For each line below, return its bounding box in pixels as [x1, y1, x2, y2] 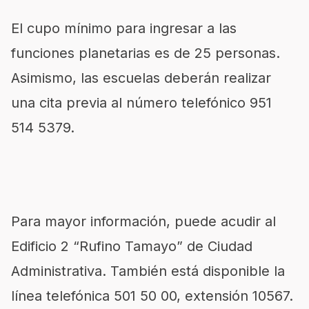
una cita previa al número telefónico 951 [11, 94, 272, 111]
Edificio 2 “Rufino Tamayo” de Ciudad [11, 238, 252, 255]
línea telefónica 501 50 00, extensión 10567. [11, 288, 293, 304]
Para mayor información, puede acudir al [11, 213, 276, 230]
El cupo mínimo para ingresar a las [11, 20, 237, 37]
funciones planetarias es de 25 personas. [11, 45, 280, 61]
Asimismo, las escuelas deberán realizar [11, 70, 271, 86]
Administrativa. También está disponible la [11, 263, 285, 279]
